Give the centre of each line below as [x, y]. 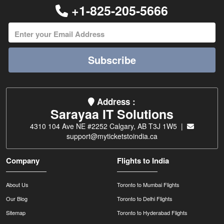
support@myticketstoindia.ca [112, 136]
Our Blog [17, 199]
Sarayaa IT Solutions [112, 114]
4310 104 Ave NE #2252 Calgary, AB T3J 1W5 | [108, 126]
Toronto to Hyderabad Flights [152, 213]
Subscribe [112, 60]
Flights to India [143, 161]
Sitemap [16, 213]
